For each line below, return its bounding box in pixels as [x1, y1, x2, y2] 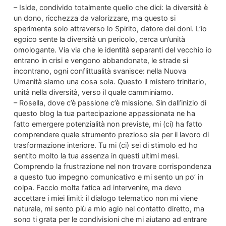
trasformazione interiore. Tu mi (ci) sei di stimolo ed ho [13, 140, 198, 149]
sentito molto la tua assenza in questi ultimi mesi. [13, 151, 179, 160]
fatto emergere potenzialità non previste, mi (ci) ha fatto [13, 119, 202, 128]
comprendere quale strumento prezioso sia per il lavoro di [13, 130, 209, 139]
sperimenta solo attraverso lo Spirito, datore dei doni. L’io [13, 24, 207, 33]
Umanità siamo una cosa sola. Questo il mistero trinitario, [13, 77, 206, 86]
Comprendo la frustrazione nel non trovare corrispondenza [13, 161, 211, 171]
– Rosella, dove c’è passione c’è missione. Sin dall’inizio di [13, 98, 206, 107]
